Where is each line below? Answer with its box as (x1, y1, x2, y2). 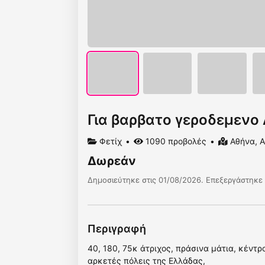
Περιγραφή (88, 222, 146, 235)
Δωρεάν (88, 154, 136, 169)
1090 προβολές (143, 136, 206, 147)
